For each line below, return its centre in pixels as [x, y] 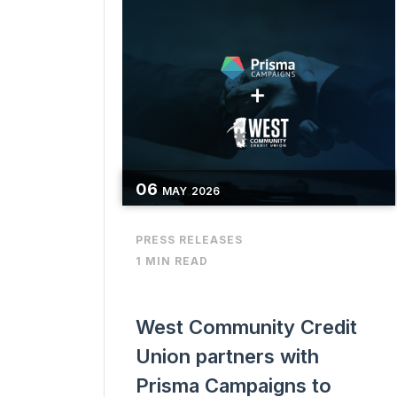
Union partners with [227, 357]
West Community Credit [246, 327]
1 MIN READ [172, 261]
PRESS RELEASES [189, 240]
